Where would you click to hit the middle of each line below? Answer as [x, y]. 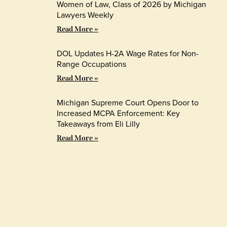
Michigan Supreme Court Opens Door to [128, 102]
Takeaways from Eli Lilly [98, 124]
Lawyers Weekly [85, 15]
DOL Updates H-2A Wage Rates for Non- [128, 53]
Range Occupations [91, 64]
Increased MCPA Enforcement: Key [118, 113]
